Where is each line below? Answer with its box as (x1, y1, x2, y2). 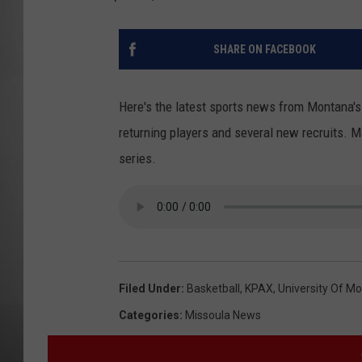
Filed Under (119, 282, 181, 296)
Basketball (187, 282, 240, 296)
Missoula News (185, 309, 261, 322)
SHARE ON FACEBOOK (213, 43, 316, 57)
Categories (119, 309, 179, 322)
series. (119, 150, 156, 167)
